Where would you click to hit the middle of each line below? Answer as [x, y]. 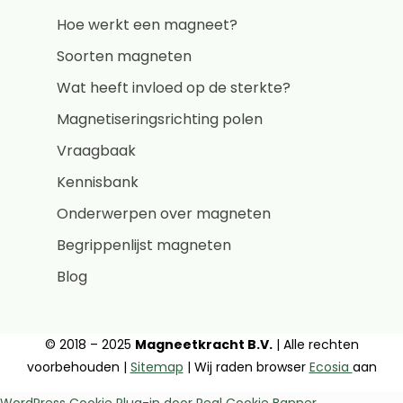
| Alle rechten [315, 345]
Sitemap [157, 367]
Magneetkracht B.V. [203, 345]
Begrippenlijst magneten [143, 245]
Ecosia [331, 367]
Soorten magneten [124, 56]
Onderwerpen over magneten [163, 214]
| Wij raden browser [246, 367]
